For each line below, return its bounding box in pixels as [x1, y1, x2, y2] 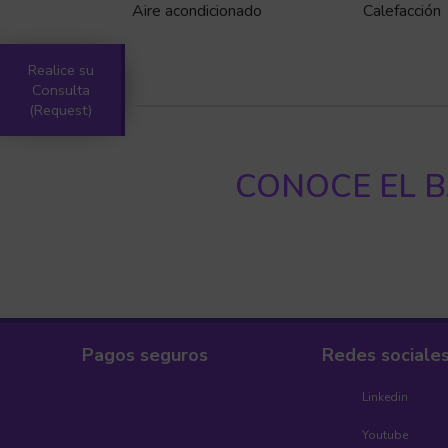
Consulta [31, 79, 90, 100]
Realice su [27, 59, 94, 80]
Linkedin [362, 389, 408, 405]
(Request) [29, 99, 92, 120]
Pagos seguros [82, 343, 208, 367]
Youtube [362, 427, 408, 443]
